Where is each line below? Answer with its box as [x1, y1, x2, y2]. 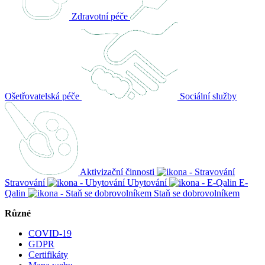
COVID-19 [28, 228, 72, 238]
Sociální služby [180, 91, 237, 101]
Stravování [5, 177, 45, 188]
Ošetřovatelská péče [5, 91, 79, 101]
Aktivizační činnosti [80, 166, 154, 177]
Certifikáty [28, 249, 68, 260]
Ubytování [127, 177, 167, 188]
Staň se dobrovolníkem [154, 188, 240, 198]
